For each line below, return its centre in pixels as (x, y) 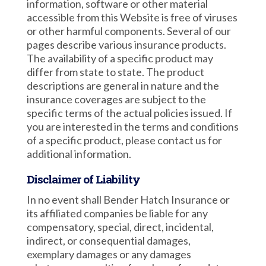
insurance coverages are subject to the (116, 99)
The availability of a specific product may (120, 58)
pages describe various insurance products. (126, 45)
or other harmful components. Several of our (129, 31)
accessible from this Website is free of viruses (132, 17)
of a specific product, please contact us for (124, 140)
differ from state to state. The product (115, 72)
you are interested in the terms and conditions (132, 126)
